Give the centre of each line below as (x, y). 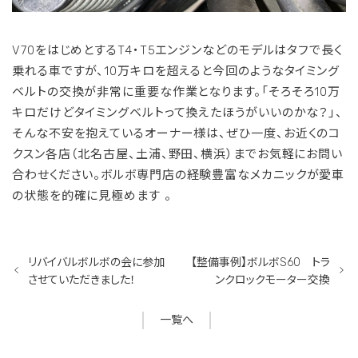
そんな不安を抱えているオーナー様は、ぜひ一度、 (148, 133)
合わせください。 (57, 175)
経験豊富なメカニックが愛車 (266, 175)
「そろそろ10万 (301, 91)
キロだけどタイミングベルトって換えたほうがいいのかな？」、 (178, 112)
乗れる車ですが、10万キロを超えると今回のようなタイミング (176, 71)
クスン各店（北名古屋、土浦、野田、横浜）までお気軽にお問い (178, 154)
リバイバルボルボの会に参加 (96, 262)
